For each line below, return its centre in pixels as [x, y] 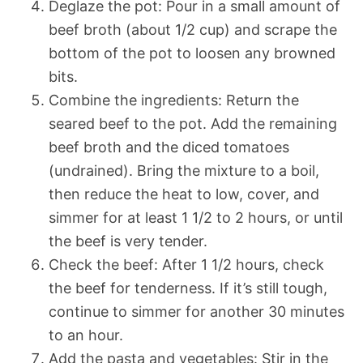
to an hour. [86, 335]
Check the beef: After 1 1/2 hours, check [186, 265]
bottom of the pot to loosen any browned [192, 53]
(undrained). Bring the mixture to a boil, [184, 171]
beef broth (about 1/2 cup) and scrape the [193, 30]
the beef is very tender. [128, 241]
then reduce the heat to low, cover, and [184, 194]
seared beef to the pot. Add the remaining [193, 124]
